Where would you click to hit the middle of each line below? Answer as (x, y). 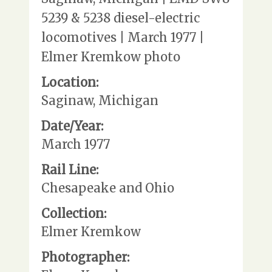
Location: (70, 82)
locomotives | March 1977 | (123, 37)
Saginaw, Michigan (100, 100)
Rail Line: (70, 169)
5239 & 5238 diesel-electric (121, 18)
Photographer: (85, 257)
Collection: (74, 213)
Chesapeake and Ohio (108, 188)
